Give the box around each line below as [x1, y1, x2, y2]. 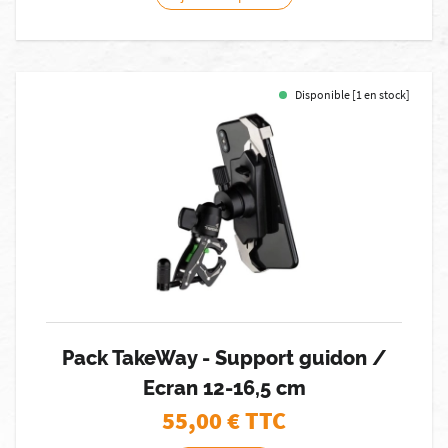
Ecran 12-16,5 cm [142, 376, 306, 400]
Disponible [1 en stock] [295, 87, 410, 102]
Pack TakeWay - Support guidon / [61, 346, 387, 370]
